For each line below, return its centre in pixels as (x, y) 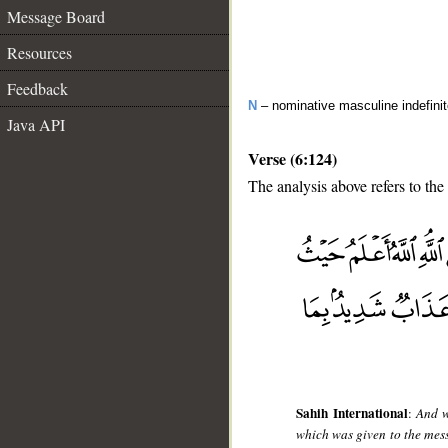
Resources (39, 52)
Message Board (56, 16)
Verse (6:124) (292, 158)
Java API (36, 124)
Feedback (37, 88)
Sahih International (352, 413)
